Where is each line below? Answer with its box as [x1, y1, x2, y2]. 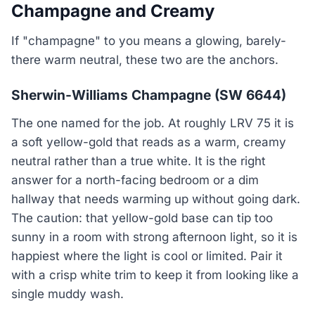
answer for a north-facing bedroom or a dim [11, 173, 259, 188]
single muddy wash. [11, 287, 124, 302]
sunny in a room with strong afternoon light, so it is [11, 230, 297, 245]
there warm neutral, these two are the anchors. [11, 53, 278, 67]
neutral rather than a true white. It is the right [11, 154, 266, 169]
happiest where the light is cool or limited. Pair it [11, 249, 283, 264]
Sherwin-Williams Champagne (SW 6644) [11, 86, 286, 104]
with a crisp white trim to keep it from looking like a [11, 268, 299, 283]
